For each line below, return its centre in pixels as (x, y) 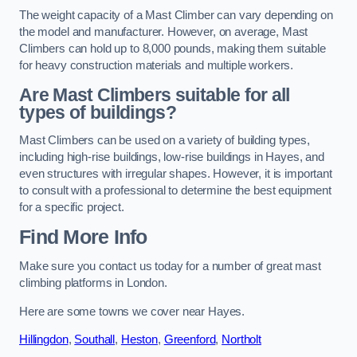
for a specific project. (72, 208)
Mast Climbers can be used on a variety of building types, (165, 141)
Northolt (241, 340)
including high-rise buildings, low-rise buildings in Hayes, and (172, 157)
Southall (95, 340)
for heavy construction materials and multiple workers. (157, 65)
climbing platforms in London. (93, 283)
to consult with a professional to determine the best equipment (175, 191)
